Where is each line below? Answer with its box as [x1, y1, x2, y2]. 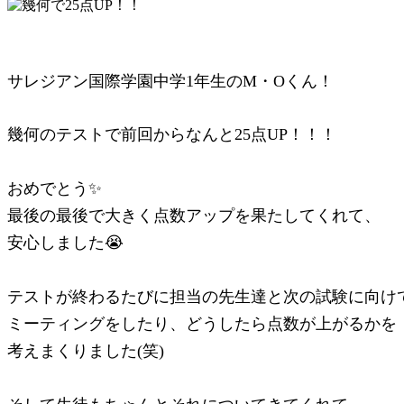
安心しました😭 [7, 234, 124, 252]
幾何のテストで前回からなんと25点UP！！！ [7, 125, 336, 144]
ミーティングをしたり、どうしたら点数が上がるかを [7, 315, 397, 334]
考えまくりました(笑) [7, 342, 164, 361]
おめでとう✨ [7, 179, 102, 198]
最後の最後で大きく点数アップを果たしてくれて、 [7, 207, 381, 225]
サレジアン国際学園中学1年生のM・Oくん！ [7, 72, 334, 91]
